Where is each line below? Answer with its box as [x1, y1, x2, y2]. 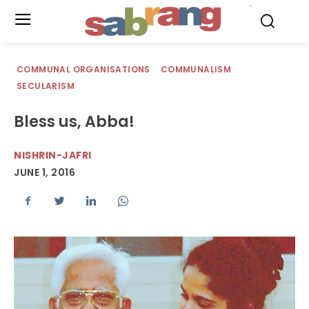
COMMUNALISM [160, 63, 232, 75]
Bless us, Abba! [14, 111, 134, 132]
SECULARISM [17, 80, 74, 92]
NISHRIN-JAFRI [14, 148, 92, 162]
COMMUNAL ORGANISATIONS [17, 63, 150, 75]
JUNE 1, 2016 [14, 166, 75, 180]
